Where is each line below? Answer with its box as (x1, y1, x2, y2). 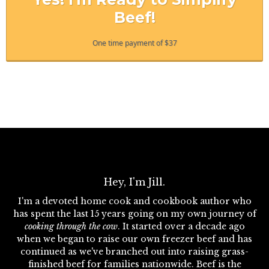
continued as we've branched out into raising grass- (20, 246, 249, 257)
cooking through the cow (24, 221, 118, 232)
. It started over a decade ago (117, 221, 245, 232)
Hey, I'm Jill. (104, 176, 165, 188)
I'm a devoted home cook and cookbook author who (17, 196, 252, 207)
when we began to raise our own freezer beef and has (17, 234, 252, 244)
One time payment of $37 (92, 38, 177, 48)
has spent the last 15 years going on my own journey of (13, 208, 256, 219)
